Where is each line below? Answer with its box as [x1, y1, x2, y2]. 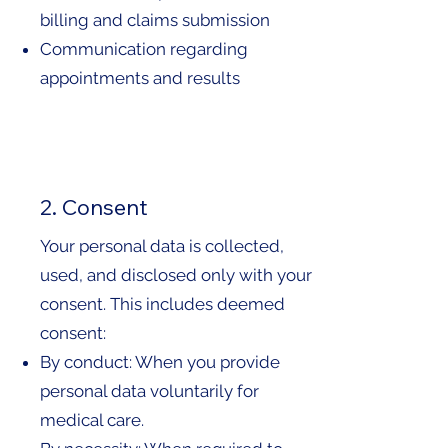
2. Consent [40, 193, 148, 222]
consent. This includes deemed [40, 294, 285, 315]
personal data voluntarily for [40, 381, 259, 402]
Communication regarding [40, 39, 248, 60]
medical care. [40, 410, 144, 431]
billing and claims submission [40, 10, 270, 31]
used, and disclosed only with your [40, 265, 312, 286]
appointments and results [40, 68, 240, 89]
